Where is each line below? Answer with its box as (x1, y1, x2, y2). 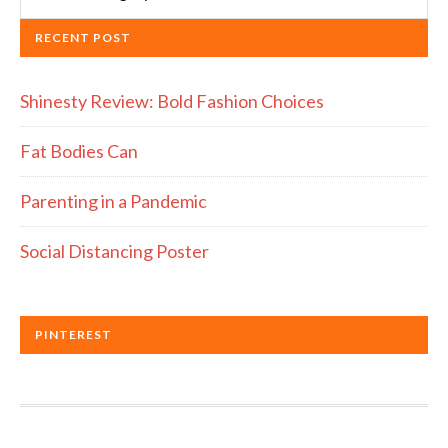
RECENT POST (35, 29, 131, 45)
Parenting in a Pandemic (20, 189, 207, 212)
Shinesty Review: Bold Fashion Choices (20, 89, 324, 112)
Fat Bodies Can (20, 139, 138, 162)
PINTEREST (35, 326, 112, 342)
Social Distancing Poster (20, 239, 209, 262)
